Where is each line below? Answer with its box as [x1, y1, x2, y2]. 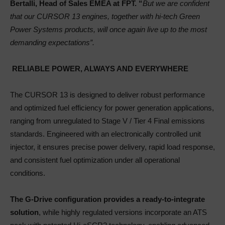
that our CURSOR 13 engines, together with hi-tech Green [10, 12, 200, 21]
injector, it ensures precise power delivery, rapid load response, [10, 143, 215, 151]
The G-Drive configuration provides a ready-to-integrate [10, 195, 205, 203]
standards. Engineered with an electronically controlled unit [10, 130, 201, 138]
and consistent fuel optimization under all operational [10, 156, 180, 164]
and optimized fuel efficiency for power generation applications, [10, 103, 214, 112]
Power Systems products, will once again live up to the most [10, 25, 207, 34]
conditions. [10, 169, 45, 177]
